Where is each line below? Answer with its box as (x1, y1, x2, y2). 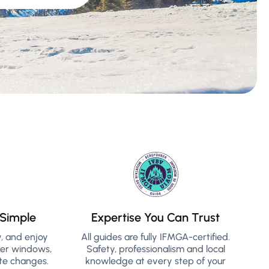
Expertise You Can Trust (91, 210, 220, 225)
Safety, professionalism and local (86, 243, 225, 255)
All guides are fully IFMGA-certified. (81, 231, 231, 243)
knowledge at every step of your (85, 255, 226, 267)
